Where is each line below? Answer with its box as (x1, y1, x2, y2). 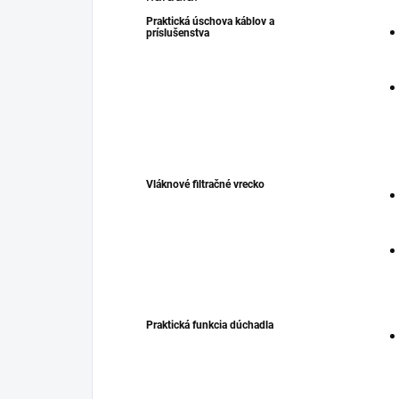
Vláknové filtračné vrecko (146, 178, 265, 191)
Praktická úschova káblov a (146, 15, 274, 28)
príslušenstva (146, 27, 209, 40)
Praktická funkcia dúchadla (146, 319, 273, 332)
